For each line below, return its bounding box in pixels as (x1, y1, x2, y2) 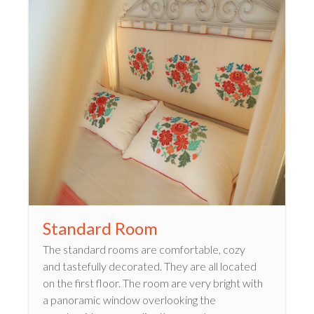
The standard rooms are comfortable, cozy (43, 243, 245, 257)
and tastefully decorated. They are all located (43, 259, 257, 273)
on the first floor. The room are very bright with (43, 276, 263, 290)
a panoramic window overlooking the (43, 293, 216, 307)
